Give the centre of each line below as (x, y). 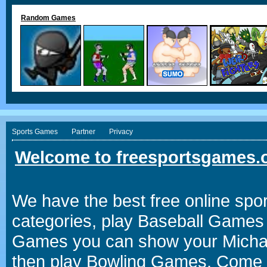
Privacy (121, 132)
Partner (83, 132)
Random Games (48, 18)
